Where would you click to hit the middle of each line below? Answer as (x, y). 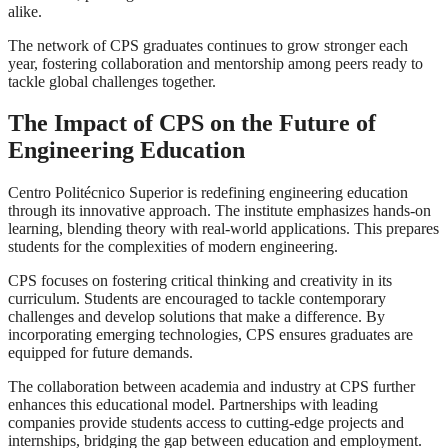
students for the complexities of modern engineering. (173, 247)
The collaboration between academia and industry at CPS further (211, 387)
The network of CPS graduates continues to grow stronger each (208, 45)
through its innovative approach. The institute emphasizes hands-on (219, 211)
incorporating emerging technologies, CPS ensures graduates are (210, 335)
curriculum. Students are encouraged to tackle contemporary (197, 299)
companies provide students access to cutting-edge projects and (206, 423)
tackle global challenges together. (112, 81)
